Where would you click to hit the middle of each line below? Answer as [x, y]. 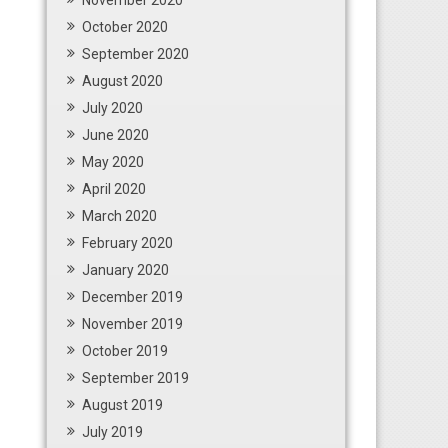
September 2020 [135, 54]
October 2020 [125, 27]
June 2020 [115, 135]
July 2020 [112, 108]
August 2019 [122, 405]
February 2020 [127, 243]
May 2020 [113, 162]
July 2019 [112, 432]
